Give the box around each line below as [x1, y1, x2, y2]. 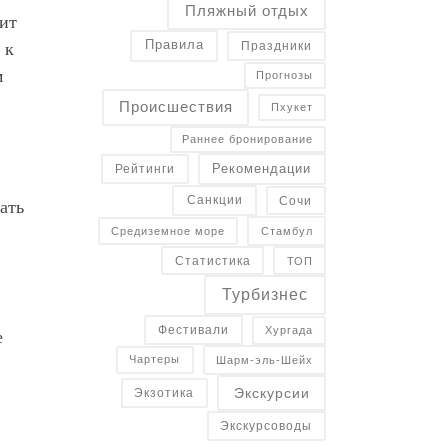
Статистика [174, 253, 251, 267]
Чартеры [129, 353, 181, 366]
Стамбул [260, 225, 313, 238]
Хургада [264, 324, 313, 337]
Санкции [186, 193, 243, 208]
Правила [144, 38, 204, 53]
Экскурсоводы [220, 419, 313, 432]
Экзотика [134, 385, 195, 399]
